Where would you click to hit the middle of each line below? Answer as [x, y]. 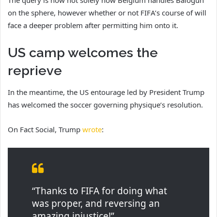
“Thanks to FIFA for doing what [100, 191]
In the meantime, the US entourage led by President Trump [106, 92]
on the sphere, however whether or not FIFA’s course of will [107, 12]
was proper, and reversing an [96, 204]
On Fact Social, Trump [45, 130]
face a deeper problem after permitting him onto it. [93, 25]
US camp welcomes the [83, 52]
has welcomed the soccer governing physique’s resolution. [105, 105]
